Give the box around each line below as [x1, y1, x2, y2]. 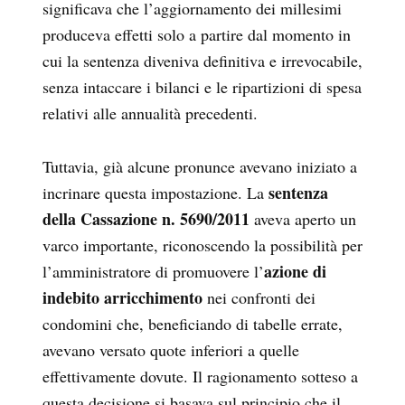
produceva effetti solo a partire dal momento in [42, 24, 351, 46]
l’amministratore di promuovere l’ [42, 260, 264, 283]
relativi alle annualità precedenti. [42, 102, 258, 125]
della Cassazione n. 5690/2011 [42, 207, 250, 231]
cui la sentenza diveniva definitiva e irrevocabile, [42, 50, 363, 72]
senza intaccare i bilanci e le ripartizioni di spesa [42, 76, 362, 99]
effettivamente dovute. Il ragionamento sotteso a [42, 365, 358, 388]
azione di [264, 259, 326, 284]
